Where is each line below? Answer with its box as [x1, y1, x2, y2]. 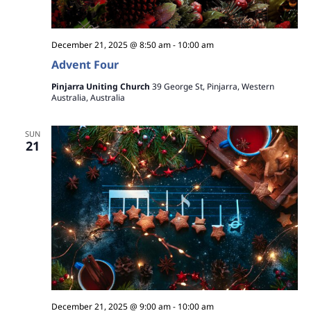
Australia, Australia [51, 91, 125, 103]
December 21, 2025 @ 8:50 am [51, 38, 171, 51]
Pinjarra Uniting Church [51, 80, 152, 92]
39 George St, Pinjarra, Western [151, 80, 274, 92]
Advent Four [51, 56, 119, 72]
